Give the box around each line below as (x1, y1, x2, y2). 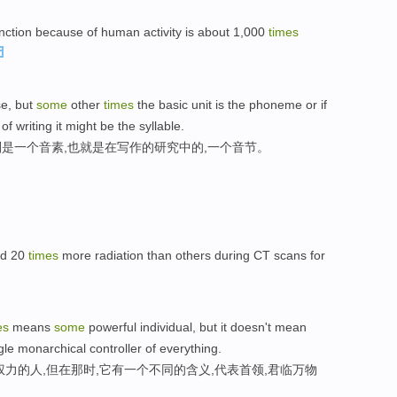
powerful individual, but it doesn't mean (85, 320, 307, 335)
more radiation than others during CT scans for (58, 247, 325, 262)
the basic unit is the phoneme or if (134, 97, 327, 112)
